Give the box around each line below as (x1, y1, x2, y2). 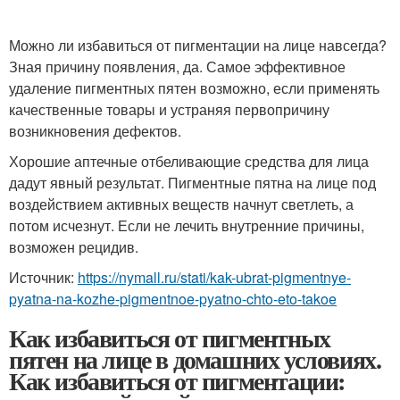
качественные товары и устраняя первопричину (9, 98, 329, 120)
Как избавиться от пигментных (9, 319, 330, 356)
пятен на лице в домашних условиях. (9, 340, 381, 378)
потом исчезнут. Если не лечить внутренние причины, (9, 214, 364, 236)
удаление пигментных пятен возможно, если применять (9, 77, 379, 98)
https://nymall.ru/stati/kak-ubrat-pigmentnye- (78, 266, 351, 287)
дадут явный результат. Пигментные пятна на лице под (9, 171, 376, 193)
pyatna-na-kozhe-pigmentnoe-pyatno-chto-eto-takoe (9, 287, 337, 309)
